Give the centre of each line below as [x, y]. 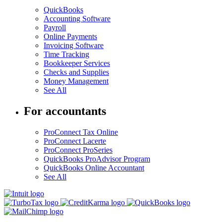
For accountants [65, 111]
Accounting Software [77, 18]
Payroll [55, 27]
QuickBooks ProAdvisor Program [97, 159]
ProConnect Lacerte [75, 141]
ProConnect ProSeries [78, 150]
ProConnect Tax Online [81, 132]
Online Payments [70, 36]
